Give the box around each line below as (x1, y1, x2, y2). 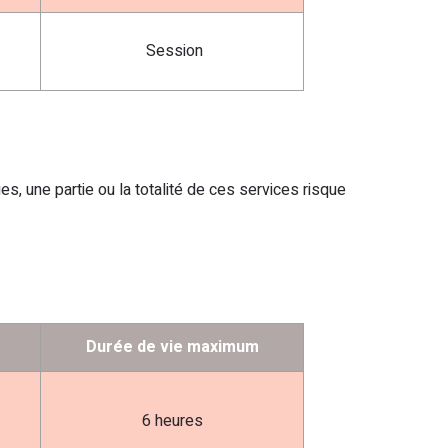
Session (141, 39, 203, 63)
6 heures (141, 409, 203, 433)
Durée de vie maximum (85, 335, 259, 359)
